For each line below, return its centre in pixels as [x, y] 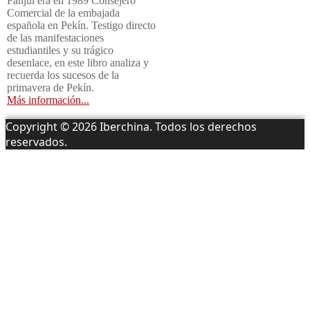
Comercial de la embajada [63, 12]
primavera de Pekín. [52, 87]
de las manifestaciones [55, 37]
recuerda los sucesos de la [63, 75]
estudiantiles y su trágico [60, 50]
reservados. [36, 142]
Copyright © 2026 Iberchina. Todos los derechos [131, 126]
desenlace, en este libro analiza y [78, 62]
